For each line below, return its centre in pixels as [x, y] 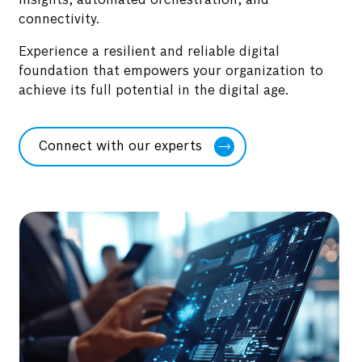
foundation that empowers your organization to [171, 72]
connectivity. [59, 20]
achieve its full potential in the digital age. [154, 91]
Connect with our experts [121, 146]
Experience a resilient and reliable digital [149, 53]
